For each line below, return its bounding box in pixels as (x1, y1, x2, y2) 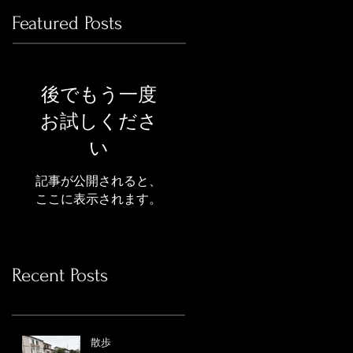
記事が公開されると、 (35, 172, 162, 189)
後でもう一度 (40, 84, 157, 106)
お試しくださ (39, 111, 158, 132)
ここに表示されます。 (35, 190, 162, 207)
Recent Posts (12, 265, 108, 286)
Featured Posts (12, 13, 122, 34)
